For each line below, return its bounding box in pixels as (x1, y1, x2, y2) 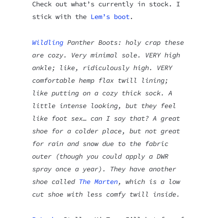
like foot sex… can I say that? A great (32, 113, 180, 123)
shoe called (32, 177, 79, 186)
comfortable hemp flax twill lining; (32, 75, 168, 85)
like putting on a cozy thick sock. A (32, 88, 172, 97)
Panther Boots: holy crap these (63, 37, 184, 47)
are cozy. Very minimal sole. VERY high (32, 50, 180, 59)
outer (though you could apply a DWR (32, 151, 168, 161)
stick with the (32, 12, 91, 21)
